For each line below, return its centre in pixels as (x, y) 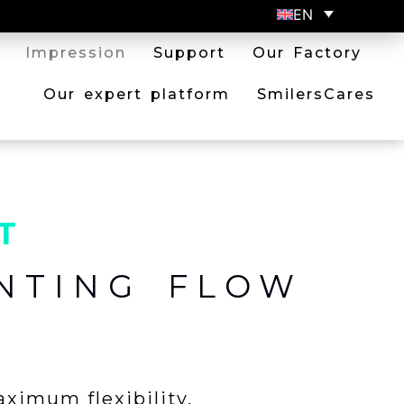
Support (189, 53)
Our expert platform (137, 94)
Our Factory (307, 53)
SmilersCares (316, 94)
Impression (76, 53)
